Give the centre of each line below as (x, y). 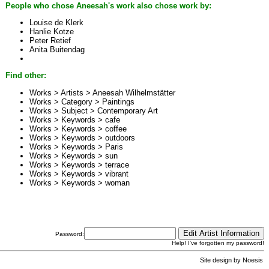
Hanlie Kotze (52, 31)
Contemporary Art (128, 110)
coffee (116, 128)
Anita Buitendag (57, 49)
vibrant (117, 174)
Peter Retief (50, 40)
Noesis (253, 260)
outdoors (120, 138)
